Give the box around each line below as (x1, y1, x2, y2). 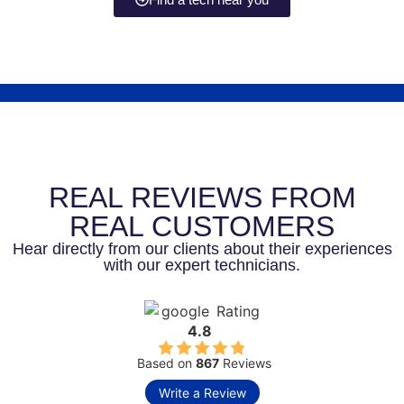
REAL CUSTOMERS (69, 209, 335, 243)
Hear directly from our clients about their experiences (12, 239, 392, 258)
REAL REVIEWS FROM (48, 180, 356, 214)
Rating (216, 302, 260, 321)
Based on (137, 354, 196, 371)
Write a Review (158, 384, 246, 400)
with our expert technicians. (104, 255, 300, 274)
